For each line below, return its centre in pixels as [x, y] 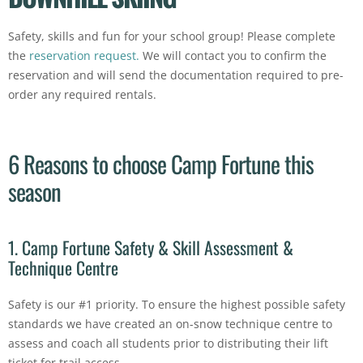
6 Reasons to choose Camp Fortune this [161, 163]
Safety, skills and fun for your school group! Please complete [172, 36]
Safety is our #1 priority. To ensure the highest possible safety [177, 305]
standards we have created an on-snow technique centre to [170, 324]
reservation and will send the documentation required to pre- [176, 75]
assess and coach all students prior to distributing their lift [168, 344]
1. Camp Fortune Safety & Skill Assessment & [151, 247]
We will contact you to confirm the [233, 55]
